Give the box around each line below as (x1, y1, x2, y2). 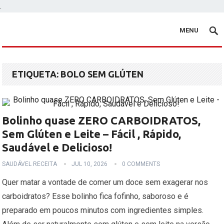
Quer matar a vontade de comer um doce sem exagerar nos (2, 177, 208, 187)
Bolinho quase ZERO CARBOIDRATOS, (2, 114, 201, 126)
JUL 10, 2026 (71, 160, 108, 167)
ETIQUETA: (12, 69, 61, 79)
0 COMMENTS (122, 160, 160, 167)
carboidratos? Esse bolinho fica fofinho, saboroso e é (2, 191, 189, 201)
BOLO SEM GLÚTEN (60, 69, 144, 79)
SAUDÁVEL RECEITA (2, 160, 57, 167)
